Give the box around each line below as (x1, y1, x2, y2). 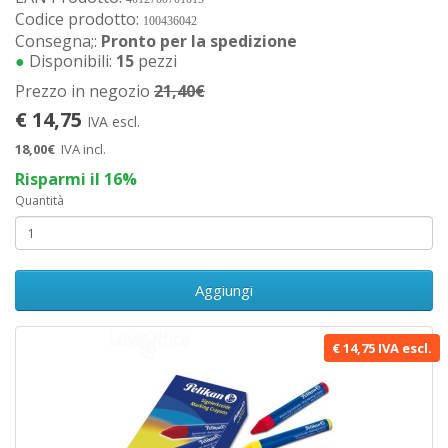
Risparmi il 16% (15, 168, 137, 190)
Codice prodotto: (15, 8, 143, 30)
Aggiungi (195, 280, 253, 300)
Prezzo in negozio (15, 80, 154, 102)
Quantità (15, 192, 64, 209)
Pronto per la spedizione (101, 30, 297, 52)
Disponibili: (25, 50, 116, 72)
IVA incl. (61, 140, 106, 158)
